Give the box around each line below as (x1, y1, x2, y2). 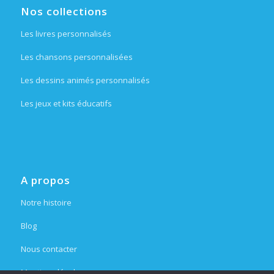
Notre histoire (20, 196, 72, 208)
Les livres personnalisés (20, 28, 111, 39)
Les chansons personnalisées (20, 51, 133, 62)
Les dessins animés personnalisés (20, 74, 150, 86)
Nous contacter (20, 243, 77, 254)
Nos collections (20, 4, 108, 18)
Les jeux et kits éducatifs (20, 97, 112, 109)
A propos (20, 172, 70, 187)
